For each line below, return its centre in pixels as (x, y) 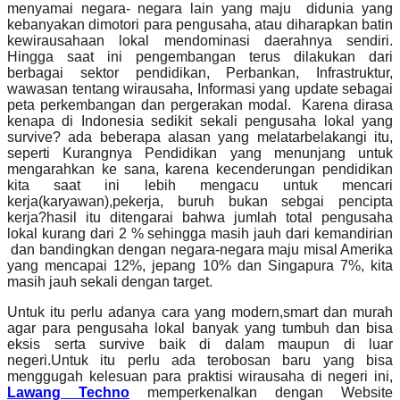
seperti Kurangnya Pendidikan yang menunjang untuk (200, 154)
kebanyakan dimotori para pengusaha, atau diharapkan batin (200, 25)
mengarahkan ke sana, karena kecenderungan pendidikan (200, 170)
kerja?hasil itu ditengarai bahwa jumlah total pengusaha (200, 218)
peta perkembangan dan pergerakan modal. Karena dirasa (200, 105)
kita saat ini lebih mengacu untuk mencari (200, 186)
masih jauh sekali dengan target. (110, 282)
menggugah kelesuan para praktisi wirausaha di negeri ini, (200, 377)
